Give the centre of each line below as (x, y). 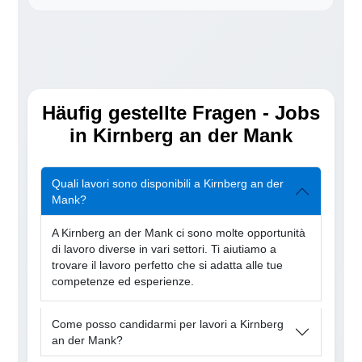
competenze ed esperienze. (123, 282)
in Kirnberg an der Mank (181, 136)
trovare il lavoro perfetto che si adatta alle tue (168, 266)
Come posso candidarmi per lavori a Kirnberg (168, 324)
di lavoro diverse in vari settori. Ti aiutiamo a (164, 250)
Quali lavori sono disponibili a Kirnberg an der (168, 183)
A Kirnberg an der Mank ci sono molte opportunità (179, 234)
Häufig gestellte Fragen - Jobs (181, 113)
